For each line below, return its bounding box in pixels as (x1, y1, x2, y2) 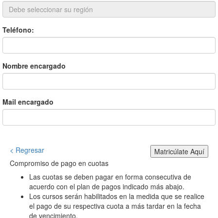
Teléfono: (2, 24, 34, 35)
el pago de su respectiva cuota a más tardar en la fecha (29, 200, 201, 211)
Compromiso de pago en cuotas (10, 158, 109, 168)
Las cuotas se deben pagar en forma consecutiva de (29, 171, 191, 182)
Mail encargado (2, 96, 54, 107)
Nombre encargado (2, 60, 66, 71)
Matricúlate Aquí (154, 146, 204, 156)
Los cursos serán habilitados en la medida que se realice (29, 191, 204, 201)
